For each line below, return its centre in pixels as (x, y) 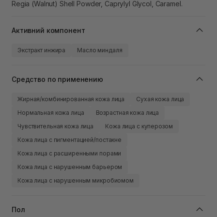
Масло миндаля (100, 50)
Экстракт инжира (42, 50)
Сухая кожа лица (160, 99)
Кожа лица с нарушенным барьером (70, 167)
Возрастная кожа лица (127, 113)
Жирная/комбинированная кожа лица (71, 99)
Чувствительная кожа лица (56, 126)
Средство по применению (57, 79)
